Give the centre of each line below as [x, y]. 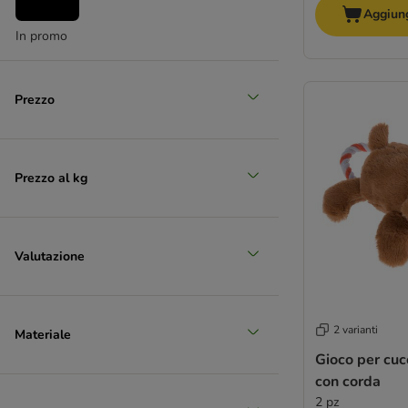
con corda [348, 382]
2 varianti [356, 330]
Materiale [43, 334]
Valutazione [50, 256]
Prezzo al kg [51, 178]
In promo [41, 36]
